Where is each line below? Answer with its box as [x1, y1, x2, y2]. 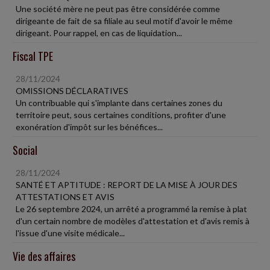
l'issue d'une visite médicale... [16, 228, 125, 238]
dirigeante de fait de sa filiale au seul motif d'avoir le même [16, 16, 233, 26]
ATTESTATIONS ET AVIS [16, 192, 115, 202]
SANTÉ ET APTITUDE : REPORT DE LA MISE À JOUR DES [16, 180, 237, 190]
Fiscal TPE [13, 48, 53, 64]
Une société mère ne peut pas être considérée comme [16, 4, 220, 14]
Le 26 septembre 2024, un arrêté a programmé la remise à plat [16, 204, 247, 214]
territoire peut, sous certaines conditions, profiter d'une [16, 110, 226, 120]
